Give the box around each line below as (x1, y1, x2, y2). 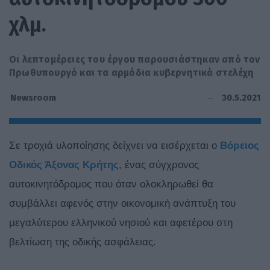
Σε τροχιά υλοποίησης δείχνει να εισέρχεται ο (9, 140, 220, 152)
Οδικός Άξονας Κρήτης (9, 159, 119, 171)
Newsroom (10, 92, 56, 104)
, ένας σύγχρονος (119, 159, 199, 171)
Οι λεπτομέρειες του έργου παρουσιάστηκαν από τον (9, 54, 260, 65)
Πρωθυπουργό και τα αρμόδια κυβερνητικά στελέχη (9, 67, 254, 78)
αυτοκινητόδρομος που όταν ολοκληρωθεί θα (9, 178, 213, 190)
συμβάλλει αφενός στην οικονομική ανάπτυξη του (9, 198, 236, 210)
